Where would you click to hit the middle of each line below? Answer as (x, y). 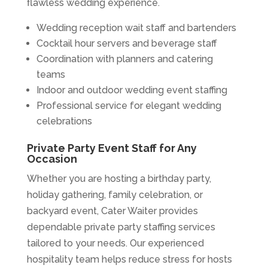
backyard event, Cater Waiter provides (112, 211)
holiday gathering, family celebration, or (115, 195)
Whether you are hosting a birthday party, (119, 179)
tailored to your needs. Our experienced (115, 243)
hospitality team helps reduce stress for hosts (129, 260)
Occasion (52, 159)
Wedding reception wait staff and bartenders (136, 28)
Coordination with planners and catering (124, 59)
